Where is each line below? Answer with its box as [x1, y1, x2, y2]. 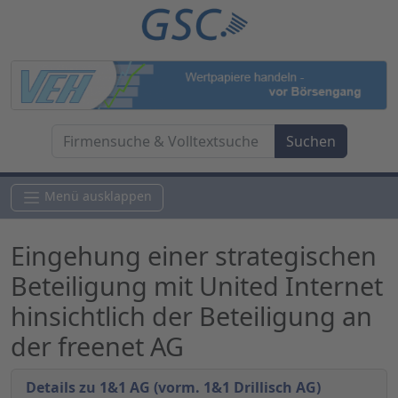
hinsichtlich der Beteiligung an [11, 298, 372, 334]
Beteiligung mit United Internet [11, 268, 383, 304]
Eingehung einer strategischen [11, 238, 377, 274]
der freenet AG [11, 329, 184, 364]
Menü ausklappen [44, 187, 152, 205]
